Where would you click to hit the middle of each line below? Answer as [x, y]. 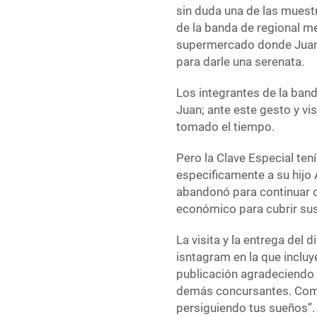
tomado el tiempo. [226, 127]
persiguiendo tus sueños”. [246, 308]
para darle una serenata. [241, 62]
